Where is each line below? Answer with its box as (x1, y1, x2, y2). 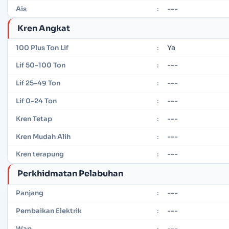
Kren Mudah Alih (16, 132, 71, 141)
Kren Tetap (16, 114, 52, 123)
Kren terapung (16, 150, 64, 159)
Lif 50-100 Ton (16, 61, 65, 70)
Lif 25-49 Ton (16, 79, 60, 88)
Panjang (16, 189, 43, 198)
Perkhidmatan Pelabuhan (17, 168, 123, 179)
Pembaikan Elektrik (16, 206, 82, 215)
